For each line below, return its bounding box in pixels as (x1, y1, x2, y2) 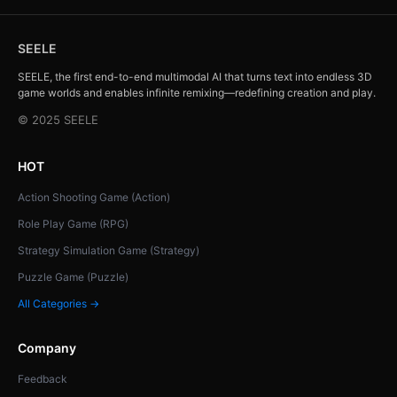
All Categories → (18, 296, 99, 310)
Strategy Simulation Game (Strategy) (18, 243, 199, 257)
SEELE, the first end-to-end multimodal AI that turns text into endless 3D (18, 69, 372, 83)
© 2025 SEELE (18, 112, 98, 127)
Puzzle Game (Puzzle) (18, 269, 128, 284)
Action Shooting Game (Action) (18, 190, 170, 204)
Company (18, 339, 76, 355)
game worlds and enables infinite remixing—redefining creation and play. (18, 85, 376, 99)
